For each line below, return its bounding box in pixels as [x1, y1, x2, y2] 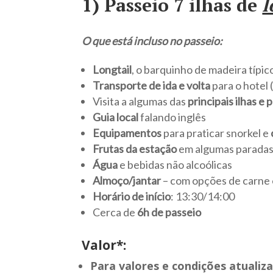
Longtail [93, 63, 132, 77]
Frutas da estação [93, 142, 177, 156]
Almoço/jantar [93, 174, 163, 188]
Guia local [93, 110, 141, 124]
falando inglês [140, 110, 207, 124]
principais [188, 94, 234, 108]
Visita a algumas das [93, 94, 188, 108]
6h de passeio [137, 205, 202, 219]
